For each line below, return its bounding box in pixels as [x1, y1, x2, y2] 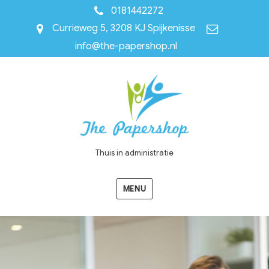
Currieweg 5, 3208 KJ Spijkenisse [52, 22, 195, 35]
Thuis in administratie [95, 147, 174, 158]
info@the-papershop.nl [75, 40, 177, 52]
